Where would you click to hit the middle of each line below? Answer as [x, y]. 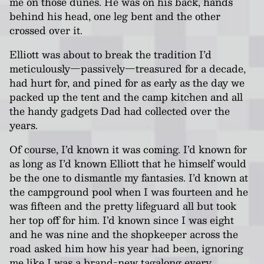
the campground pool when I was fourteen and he [129, 191]
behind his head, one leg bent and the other [115, 16]
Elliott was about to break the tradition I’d [110, 55]
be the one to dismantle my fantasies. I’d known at [129, 177]
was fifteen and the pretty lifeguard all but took [123, 205]
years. [24, 125]
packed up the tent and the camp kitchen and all [126, 97]
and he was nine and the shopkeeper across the [124, 234]
